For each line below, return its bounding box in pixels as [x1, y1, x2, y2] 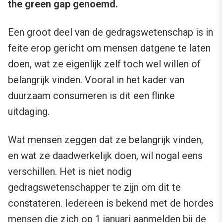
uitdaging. [8, 106, 50, 118]
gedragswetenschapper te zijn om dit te [8, 181, 181, 194]
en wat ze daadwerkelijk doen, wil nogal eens [8, 150, 203, 162]
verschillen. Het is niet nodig [8, 166, 131, 178]
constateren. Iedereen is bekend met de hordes [8, 197, 214, 210]
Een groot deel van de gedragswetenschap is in [8, 26, 213, 39]
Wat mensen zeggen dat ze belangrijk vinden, [8, 134, 203, 146]
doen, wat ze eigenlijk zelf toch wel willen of [8, 58, 201, 70]
